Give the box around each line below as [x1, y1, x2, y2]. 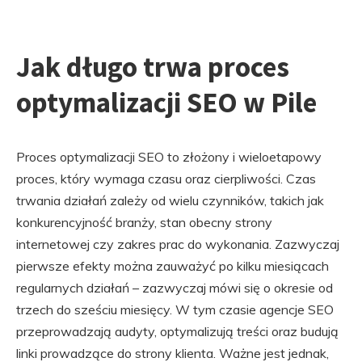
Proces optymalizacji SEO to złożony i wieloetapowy [16, 149, 322, 165]
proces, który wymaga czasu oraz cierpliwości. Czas [16, 170, 316, 187]
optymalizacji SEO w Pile [16, 85, 317, 120]
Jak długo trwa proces [16, 49, 289, 85]
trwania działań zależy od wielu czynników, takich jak [16, 192, 324, 208]
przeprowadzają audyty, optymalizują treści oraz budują [16, 323, 339, 339]
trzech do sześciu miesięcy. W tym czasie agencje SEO [16, 301, 334, 318]
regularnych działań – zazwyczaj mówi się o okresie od [16, 280, 333, 296]
